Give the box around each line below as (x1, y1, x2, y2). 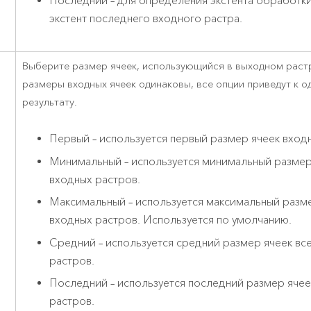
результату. (22, 95, 78, 109)
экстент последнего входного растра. (49, 11, 242, 26)
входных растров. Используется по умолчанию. (49, 213, 292, 228)
